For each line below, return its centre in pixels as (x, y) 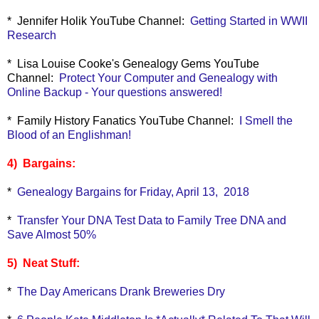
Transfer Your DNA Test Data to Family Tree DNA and (152, 220)
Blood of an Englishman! (69, 135)
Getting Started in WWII (249, 21)
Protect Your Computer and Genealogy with (168, 78)
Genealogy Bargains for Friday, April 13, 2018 (133, 192)
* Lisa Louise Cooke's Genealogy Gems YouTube (133, 64)
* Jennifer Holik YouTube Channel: (99, 21)
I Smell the (266, 121)
